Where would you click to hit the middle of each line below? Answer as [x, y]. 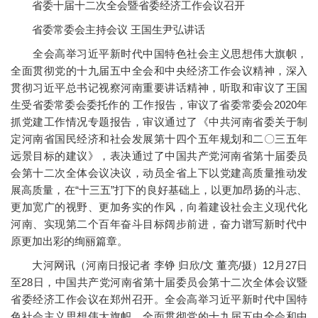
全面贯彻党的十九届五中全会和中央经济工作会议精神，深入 [159, 71]
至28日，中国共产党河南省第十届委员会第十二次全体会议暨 [159, 283]
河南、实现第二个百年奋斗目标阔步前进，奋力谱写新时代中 [159, 224]
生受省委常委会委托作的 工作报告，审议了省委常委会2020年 [159, 105]
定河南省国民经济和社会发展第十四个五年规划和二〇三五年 [159, 139]
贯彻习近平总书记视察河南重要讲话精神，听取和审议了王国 [159, 88]
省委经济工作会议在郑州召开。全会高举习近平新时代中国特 [159, 300]
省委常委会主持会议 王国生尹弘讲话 [108, 30]
